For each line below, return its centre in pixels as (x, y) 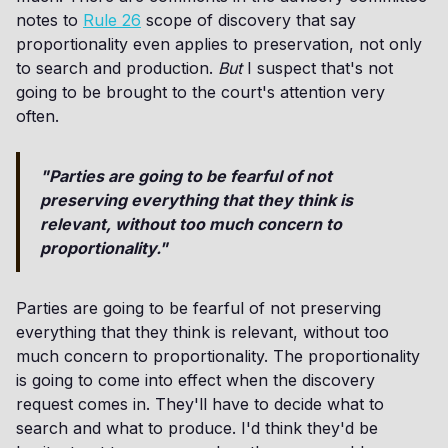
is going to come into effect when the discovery (195, 380)
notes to (49, 20)
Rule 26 (112, 20)
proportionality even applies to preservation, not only (219, 44)
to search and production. (117, 68)
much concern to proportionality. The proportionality (218, 356)
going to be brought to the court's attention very (200, 92)
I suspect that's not (317, 68)
